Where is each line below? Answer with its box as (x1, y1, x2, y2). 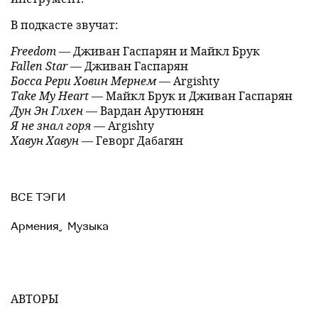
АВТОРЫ (11, 291, 59, 306)
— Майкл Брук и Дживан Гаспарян (89, 88, 292, 103)
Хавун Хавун (11, 133, 79, 148)
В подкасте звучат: (11, 17, 119, 32)
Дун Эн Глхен (11, 103, 83, 118)
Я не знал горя (11, 118, 91, 133)
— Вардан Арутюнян (83, 103, 204, 118)
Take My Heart (11, 88, 89, 103)
